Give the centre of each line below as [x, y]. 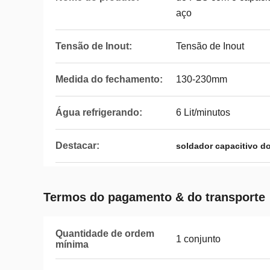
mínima [72, 244]
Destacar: [77, 146]
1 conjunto [198, 239]
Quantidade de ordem [105, 234]
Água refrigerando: [99, 112]
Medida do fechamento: [109, 79]
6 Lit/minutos [203, 112]
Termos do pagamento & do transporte [154, 197]
